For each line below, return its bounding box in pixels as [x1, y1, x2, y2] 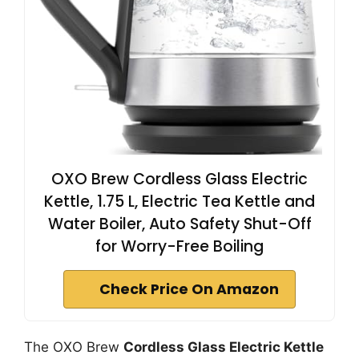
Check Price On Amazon [99, 279, 279, 299]
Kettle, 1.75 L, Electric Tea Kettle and [44, 190, 315, 212]
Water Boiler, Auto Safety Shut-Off [47, 212, 312, 235]
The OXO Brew [24, 338, 123, 355]
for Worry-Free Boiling [95, 235, 264, 257]
